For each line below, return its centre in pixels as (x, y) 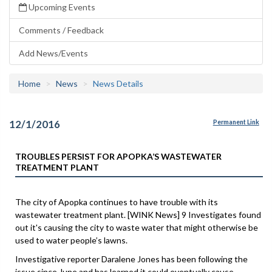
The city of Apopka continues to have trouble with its (117, 202)
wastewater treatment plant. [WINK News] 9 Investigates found (138, 214)
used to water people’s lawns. (71, 240)
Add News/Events (53, 53)
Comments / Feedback (61, 30)
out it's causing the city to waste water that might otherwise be (137, 227)
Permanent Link (236, 122)
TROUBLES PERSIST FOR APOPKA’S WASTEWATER (118, 156)
